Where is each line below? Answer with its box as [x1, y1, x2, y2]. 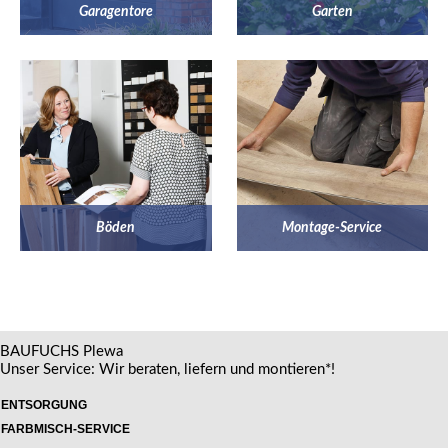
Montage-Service [282, 221, 383, 236]
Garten [311, 4, 353, 19]
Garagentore [78, 4, 153, 19]
